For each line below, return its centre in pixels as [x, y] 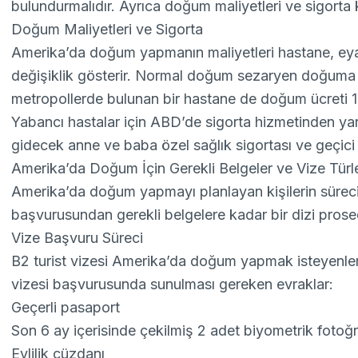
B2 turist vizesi [60, 261]
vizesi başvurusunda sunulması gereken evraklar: [173, 284]
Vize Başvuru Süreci [78, 238]
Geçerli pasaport [66, 307]
